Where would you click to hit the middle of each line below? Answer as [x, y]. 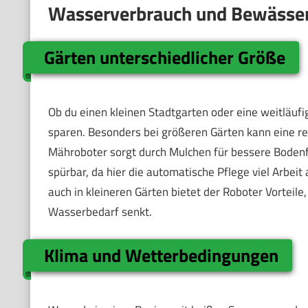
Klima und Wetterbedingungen [162, 256]
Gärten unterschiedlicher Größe [165, 58]
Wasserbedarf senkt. [100, 211]
